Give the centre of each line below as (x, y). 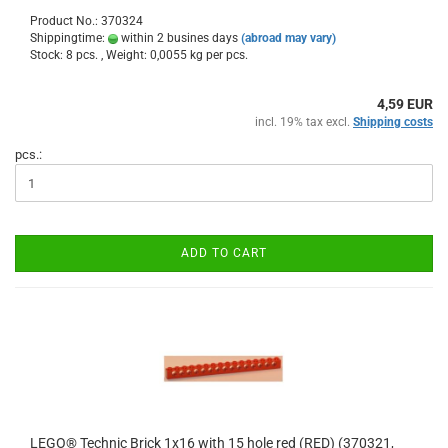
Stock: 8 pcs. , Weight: (90, 55)
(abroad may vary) (288, 38)
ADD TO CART (224, 253)
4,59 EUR (405, 104)
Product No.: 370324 (86, 21)
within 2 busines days (178, 38)
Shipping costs (393, 122)
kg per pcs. (217, 55)
